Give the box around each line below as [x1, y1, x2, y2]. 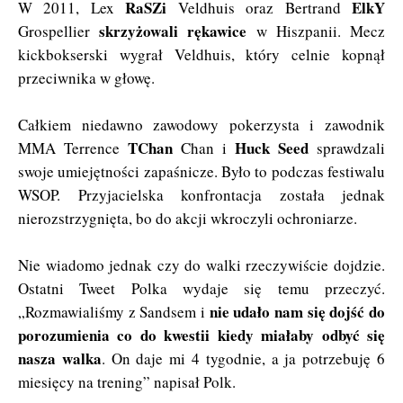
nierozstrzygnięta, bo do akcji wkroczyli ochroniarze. [18, 207, 357, 228]
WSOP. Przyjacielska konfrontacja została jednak [18, 184, 385, 205]
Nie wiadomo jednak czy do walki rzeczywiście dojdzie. [18, 254, 385, 275]
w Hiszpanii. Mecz [246, 20, 386, 41]
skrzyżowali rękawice [99, 19, 247, 42]
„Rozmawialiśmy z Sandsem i [18, 300, 210, 322]
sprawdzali [309, 137, 385, 158]
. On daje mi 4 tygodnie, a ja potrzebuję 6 [101, 347, 386, 369]
